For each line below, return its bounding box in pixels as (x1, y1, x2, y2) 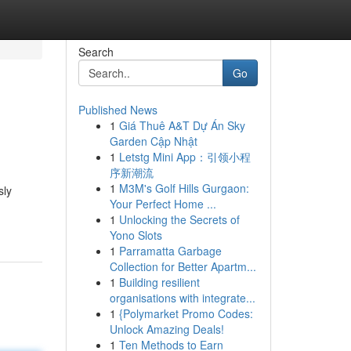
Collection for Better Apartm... (109, 259, 256, 274)
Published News (78, 102, 157, 118)
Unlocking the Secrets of (118, 212, 240, 227)
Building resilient (118, 274, 200, 290)
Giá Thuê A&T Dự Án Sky (118, 118, 245, 133)
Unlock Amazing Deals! (109, 321, 224, 337)
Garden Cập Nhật (109, 133, 197, 149)
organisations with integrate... (109, 290, 255, 306)
